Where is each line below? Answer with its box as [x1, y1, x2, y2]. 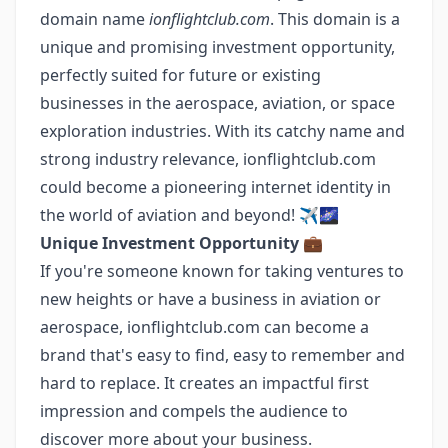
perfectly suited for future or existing [40, 64, 321, 86]
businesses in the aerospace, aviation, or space [40, 92, 395, 114]
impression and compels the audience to [40, 400, 348, 422]
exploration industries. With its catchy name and [40, 120, 405, 142]
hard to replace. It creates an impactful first [40, 372, 369, 394]
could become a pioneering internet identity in [40, 176, 391, 198]
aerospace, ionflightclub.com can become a [40, 316, 369, 338]
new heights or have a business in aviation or [40, 288, 381, 310]
